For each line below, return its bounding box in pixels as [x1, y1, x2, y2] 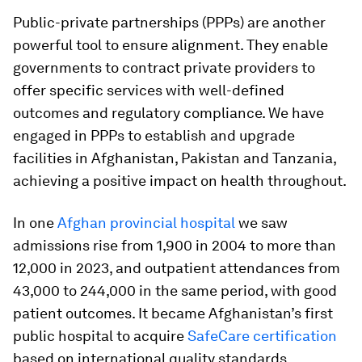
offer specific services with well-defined [13, 82, 284, 99]
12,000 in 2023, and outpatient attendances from [13, 259, 340, 276]
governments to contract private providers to [13, 59, 315, 76]
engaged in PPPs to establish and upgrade [13, 127, 295, 144]
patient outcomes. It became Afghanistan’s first [13, 305, 333, 322]
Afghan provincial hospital [57, 214, 235, 231]
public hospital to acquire [13, 327, 187, 344]
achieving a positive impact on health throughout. [13, 172, 347, 189]
